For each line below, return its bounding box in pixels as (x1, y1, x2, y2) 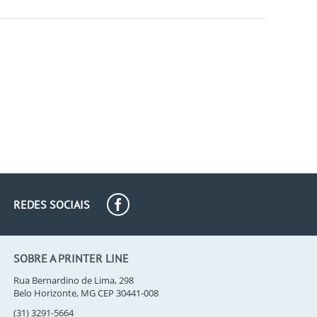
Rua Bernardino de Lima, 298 (13, 274, 134, 287)
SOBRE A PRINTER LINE (13, 251, 129, 265)
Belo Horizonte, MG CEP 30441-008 (13, 287, 158, 299)
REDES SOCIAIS (13, 197, 90, 212)
